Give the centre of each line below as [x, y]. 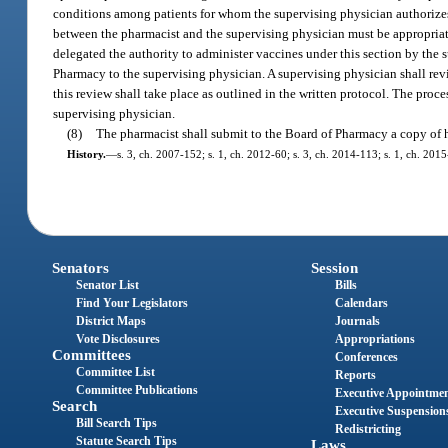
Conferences [366, 356]
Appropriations [374, 338]
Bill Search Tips [117, 422]
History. [86, 154]
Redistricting [367, 428]
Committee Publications [137, 389]
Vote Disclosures [118, 338]
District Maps [111, 320]
